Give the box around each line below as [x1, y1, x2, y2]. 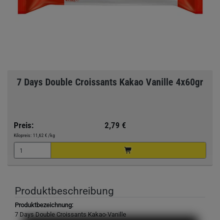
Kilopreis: [14, 132, 31, 138]
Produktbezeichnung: [15, 201, 73, 209]
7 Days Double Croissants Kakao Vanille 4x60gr [17, 76, 203, 88]
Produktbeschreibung [15, 185, 114, 197]
